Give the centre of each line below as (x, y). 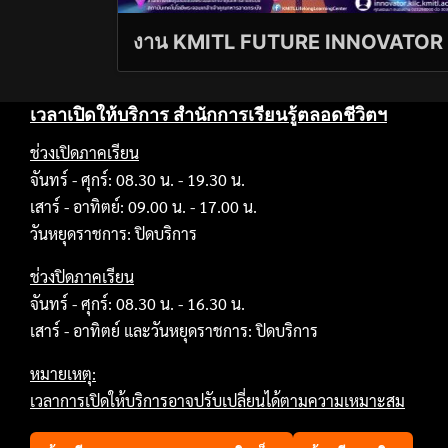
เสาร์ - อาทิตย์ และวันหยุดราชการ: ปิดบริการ (174, 330)
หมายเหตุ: (63, 373)
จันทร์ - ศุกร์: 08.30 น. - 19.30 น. (137, 179)
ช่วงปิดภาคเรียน (82, 276)
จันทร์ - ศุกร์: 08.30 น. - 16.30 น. (137, 303)
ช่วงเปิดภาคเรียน (84, 152)
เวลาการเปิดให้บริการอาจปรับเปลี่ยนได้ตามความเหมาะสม (217, 400)
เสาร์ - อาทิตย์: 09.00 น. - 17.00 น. (143, 206)
